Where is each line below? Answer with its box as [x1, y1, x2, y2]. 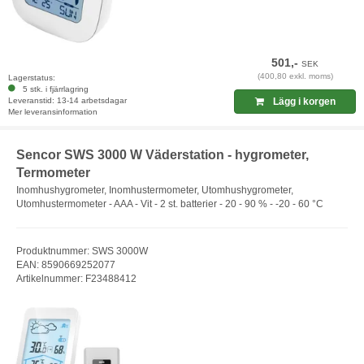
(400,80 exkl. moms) [257, 71, 333, 80]
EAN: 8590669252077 [16, 259, 115, 271]
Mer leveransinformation [8, 106, 97, 116]
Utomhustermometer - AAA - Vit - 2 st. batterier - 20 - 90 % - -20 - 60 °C [16, 198, 323, 210]
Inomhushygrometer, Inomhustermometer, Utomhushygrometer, [16, 184, 293, 197]
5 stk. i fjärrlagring [18, 84, 89, 93]
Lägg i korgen [270, 95, 336, 107]
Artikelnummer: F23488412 [16, 273, 136, 285]
